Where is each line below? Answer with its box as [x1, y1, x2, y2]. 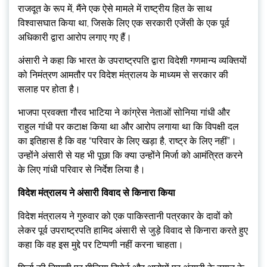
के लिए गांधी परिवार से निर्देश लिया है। [18, 164, 145, 176]
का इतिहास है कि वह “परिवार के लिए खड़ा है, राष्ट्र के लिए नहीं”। [18, 135, 237, 147]
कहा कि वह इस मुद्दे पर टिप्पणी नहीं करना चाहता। [18, 239, 184, 251]
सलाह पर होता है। [18, 83, 80, 95]
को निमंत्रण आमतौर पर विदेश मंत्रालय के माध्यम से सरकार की [18, 69, 228, 81]
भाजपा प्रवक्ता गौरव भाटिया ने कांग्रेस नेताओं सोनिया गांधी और [18, 107, 230, 119]
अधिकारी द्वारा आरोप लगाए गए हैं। [18, 32, 132, 44]
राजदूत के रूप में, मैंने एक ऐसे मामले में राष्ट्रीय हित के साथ [18, 3, 212, 15]
